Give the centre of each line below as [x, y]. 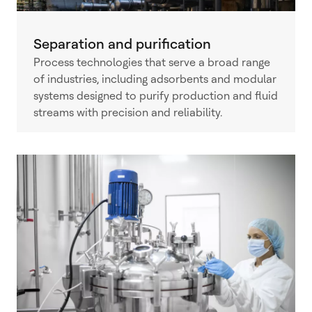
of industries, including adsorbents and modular [155, 79]
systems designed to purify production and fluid [156, 96]
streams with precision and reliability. [128, 113]
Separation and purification [122, 44]
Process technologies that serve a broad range [152, 63]
